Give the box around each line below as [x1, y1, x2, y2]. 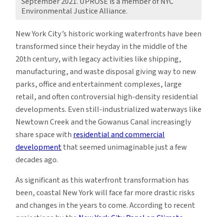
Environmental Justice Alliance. [21, 5, 127, 17]
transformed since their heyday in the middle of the [15, 40, 187, 52]
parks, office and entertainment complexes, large [15, 78, 182, 90]
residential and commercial [73, 128, 165, 140]
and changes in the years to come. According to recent [15, 200, 195, 212]
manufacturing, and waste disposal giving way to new [15, 65, 196, 77]
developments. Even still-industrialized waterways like [15, 103, 201, 115]
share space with [15, 128, 73, 140]
